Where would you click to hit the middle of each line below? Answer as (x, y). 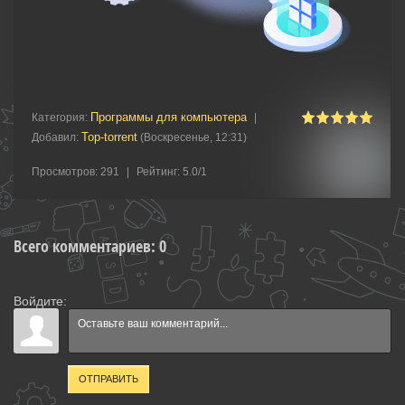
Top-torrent (109, 137)
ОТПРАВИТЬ (108, 379)
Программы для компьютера (169, 117)
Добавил (54, 137)
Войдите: (40, 301)
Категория (58, 118)
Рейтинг (157, 172)
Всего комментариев (82, 246)
